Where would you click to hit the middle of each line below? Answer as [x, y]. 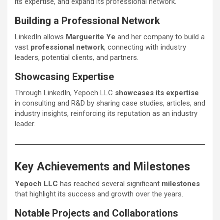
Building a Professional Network [87, 20]
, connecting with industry [145, 47]
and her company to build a [160, 37]
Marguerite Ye [91, 37]
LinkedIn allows [40, 37]
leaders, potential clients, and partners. [77, 57]
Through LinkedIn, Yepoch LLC [65, 93]
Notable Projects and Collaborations [96, 213]
